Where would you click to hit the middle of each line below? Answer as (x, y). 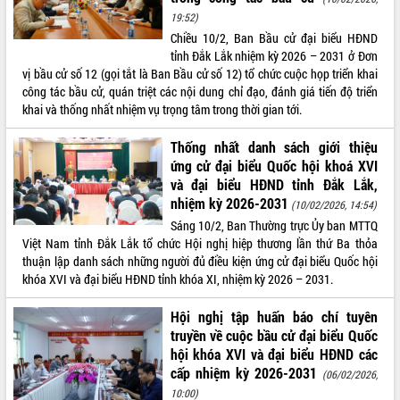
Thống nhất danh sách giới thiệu (274, 146)
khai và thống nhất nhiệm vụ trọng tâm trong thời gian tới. (162, 109)
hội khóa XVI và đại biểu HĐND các (274, 354)
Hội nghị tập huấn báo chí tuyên (274, 316)
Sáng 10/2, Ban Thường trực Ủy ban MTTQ (274, 225)
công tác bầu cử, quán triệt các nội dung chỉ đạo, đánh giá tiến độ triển (200, 91)
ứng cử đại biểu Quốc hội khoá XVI (274, 165)
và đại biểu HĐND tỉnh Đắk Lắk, (274, 184)
